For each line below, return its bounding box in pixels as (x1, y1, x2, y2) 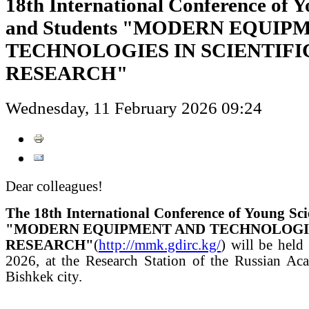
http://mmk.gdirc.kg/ (99, 237, 221, 252)
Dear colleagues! (6, 178, 103, 194)
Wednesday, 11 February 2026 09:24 (6, 98, 262, 117)
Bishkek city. (6, 268, 86, 284)
